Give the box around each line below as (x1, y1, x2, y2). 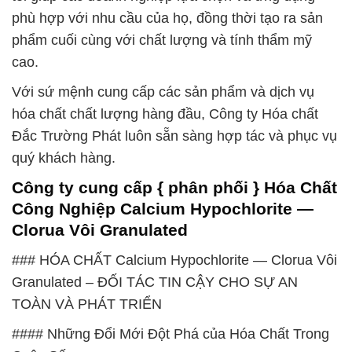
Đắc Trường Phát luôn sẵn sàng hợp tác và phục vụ (12, 128, 337, 145)
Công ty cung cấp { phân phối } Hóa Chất (12, 178, 337, 197)
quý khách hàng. (12, 150, 115, 167)
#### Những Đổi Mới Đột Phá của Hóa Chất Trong (12, 326, 329, 342)
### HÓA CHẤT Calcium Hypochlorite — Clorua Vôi (12, 252, 337, 268)
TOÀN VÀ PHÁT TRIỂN (12, 296, 162, 312)
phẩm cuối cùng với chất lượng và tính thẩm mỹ (12, 32, 312, 49)
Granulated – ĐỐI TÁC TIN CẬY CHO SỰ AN (12, 274, 298, 290)
